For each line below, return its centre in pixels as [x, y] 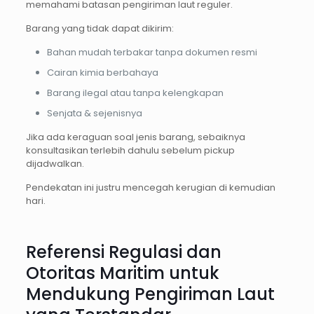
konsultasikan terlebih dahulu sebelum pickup [130, 150]
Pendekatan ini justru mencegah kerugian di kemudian [150, 187]
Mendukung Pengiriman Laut [150, 294]
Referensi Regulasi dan [123, 252]
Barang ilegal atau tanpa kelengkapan [135, 93]
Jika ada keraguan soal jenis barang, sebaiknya [135, 137]
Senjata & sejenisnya [94, 113]
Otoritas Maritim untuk [122, 273]
